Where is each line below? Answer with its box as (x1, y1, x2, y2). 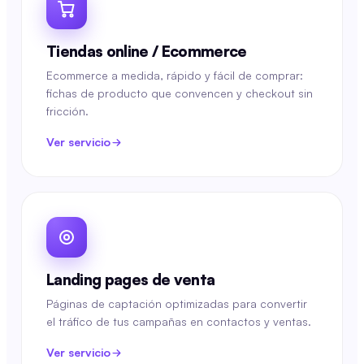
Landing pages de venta (46, 270, 215, 289)
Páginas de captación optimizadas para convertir (46, 297, 307, 310)
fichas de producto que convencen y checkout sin (46, 86, 313, 100)
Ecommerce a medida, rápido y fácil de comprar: (46, 68, 303, 82)
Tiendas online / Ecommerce (46, 41, 247, 61)
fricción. (46, 104, 89, 118)
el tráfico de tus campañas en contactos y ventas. (46, 314, 311, 328)
